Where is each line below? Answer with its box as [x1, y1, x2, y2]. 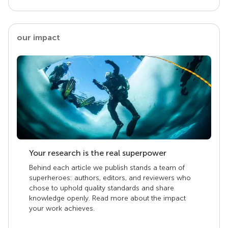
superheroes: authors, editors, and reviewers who [29, 173, 191, 182]
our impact [17, 32, 60, 42]
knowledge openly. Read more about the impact [29, 193, 186, 203]
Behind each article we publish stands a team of [29, 163, 185, 172]
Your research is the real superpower [29, 148, 166, 158]
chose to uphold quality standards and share [29, 183, 174, 192]
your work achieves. [29, 204, 95, 213]
